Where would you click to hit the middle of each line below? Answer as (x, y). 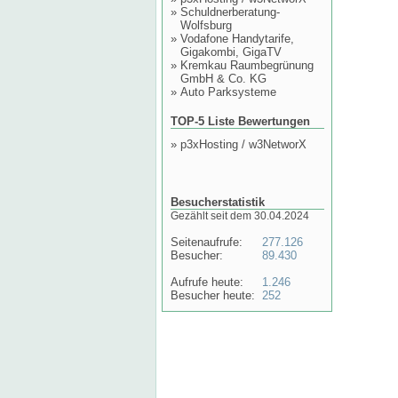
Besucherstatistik (218, 202)
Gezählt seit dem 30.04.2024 (240, 216)
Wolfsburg (206, 25)
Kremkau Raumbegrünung (247, 65)
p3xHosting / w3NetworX (243, 144)
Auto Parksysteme (228, 92)
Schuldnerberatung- (230, 12)
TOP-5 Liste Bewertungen (240, 121)
